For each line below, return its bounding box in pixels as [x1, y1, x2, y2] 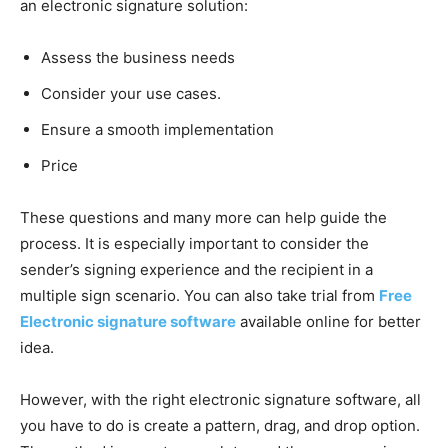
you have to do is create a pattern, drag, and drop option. [20, 415, 420, 435]
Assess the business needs [41, 47, 235, 67]
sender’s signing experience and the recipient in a [20, 259, 373, 279]
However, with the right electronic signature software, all [20, 389, 421, 409]
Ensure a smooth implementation [41, 119, 274, 139]
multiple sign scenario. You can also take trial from [20, 285, 379, 305]
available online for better [236, 311, 421, 331]
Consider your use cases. [41, 83, 221, 103]
